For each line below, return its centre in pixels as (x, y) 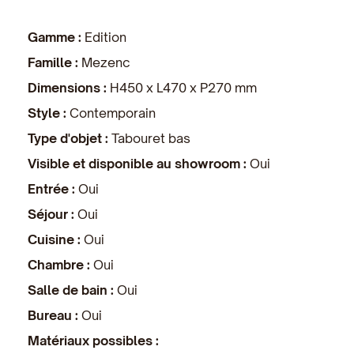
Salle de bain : (72, 290)
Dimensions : (69, 87)
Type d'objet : (70, 138)
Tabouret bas (151, 138)
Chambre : (60, 264)
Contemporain (113, 113)
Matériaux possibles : (93, 340)
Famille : (55, 62)
